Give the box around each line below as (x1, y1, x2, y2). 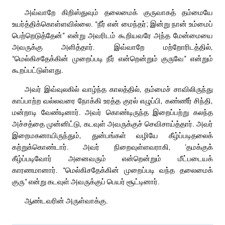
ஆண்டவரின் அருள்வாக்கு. (25, 195, 108, 206)
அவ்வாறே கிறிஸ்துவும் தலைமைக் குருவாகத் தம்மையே (25, 7, 213, 18)
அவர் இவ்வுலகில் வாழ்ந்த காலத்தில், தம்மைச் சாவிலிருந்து (25, 84, 213, 94)
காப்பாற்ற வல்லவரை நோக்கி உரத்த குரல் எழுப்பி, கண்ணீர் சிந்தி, (12, 95, 213, 106)
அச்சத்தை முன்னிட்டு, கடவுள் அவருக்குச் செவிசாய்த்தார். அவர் (12, 119, 213, 129)
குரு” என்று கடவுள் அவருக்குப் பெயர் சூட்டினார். (12, 176, 160, 187)
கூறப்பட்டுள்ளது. (12, 65, 63, 75)
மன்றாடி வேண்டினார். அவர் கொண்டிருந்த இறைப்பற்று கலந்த (12, 107, 213, 118)
